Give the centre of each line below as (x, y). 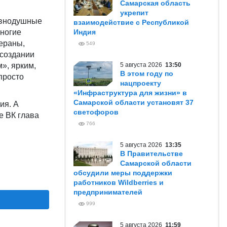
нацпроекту (141, 83)
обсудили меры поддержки (123, 173)
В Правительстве (152, 154)
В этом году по (147, 73)
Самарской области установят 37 (134, 102)
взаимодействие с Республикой (131, 22)
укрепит (134, 13)
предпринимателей (108, 192)
